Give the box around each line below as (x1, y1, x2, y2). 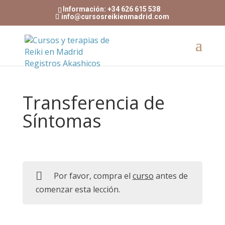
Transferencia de (22, 90, 165, 115)
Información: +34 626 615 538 (63, 5, 161, 13)
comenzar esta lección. (35, 184, 120, 195)
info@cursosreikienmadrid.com (61, 12, 170, 21)
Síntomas (22, 108, 101, 133)
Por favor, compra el (53, 170, 133, 182)
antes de (153, 170, 188, 182)
